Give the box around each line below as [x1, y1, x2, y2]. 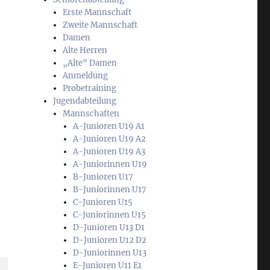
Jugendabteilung [53, 96, 117, 107]
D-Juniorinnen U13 [72, 248, 146, 259]
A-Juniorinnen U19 [72, 159, 147, 170]
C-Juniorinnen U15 [72, 210, 146, 221]
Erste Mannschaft [63, 7, 132, 18]
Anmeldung [63, 71, 108, 81]
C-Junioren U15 [72, 197, 133, 208]
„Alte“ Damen [63, 58, 118, 69]
